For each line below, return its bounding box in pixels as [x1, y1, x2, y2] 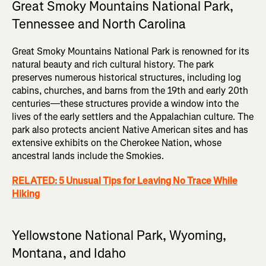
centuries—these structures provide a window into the [12, 97, 239, 110]
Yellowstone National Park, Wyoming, [12, 227, 226, 245]
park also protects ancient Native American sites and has [12, 123, 248, 137]
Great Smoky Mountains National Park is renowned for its [12, 45, 249, 58]
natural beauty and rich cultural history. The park [12, 58, 214, 71]
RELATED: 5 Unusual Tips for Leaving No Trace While [12, 175, 237, 188]
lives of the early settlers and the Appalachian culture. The [12, 110, 254, 123]
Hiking [12, 188, 40, 201]
